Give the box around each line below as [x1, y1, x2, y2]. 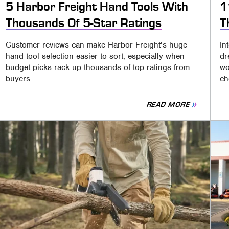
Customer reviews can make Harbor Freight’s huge [6, 40, 188, 51]
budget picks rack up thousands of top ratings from [6, 62, 190, 73]
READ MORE [145, 101, 192, 109]
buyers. [6, 74, 33, 84]
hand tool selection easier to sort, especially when [6, 51, 185, 62]
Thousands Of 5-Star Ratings [6, 16, 162, 30]
